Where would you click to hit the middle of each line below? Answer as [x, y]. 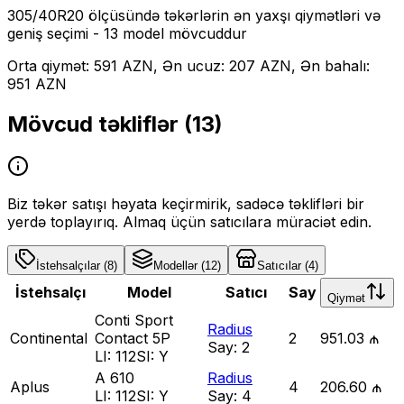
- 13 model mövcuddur [168, 33]
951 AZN [37, 83]
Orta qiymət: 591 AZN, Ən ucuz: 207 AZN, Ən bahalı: [188, 65]
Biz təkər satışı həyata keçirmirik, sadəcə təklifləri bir [186, 203]
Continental [49, 338]
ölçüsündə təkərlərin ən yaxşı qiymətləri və [232, 15]
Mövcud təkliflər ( [100, 124]
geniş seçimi [48, 33]
